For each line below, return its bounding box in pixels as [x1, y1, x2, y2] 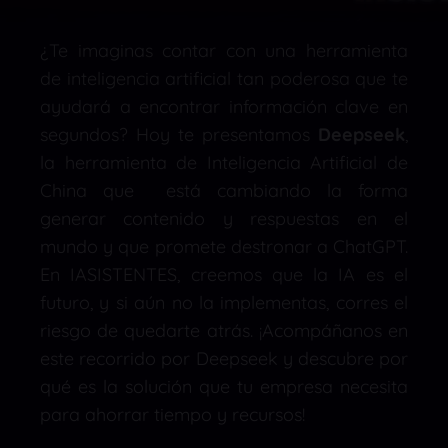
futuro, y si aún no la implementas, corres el [40, 291, 408, 314]
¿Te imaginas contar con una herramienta [40, 39, 408, 62]
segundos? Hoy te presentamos [40, 123, 318, 146]
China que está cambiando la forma [40, 179, 408, 202]
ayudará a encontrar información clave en [40, 95, 408, 118]
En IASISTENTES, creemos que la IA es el [40, 263, 408, 286]
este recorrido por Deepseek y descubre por [40, 347, 408, 370]
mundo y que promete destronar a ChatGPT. [40, 235, 408, 258]
